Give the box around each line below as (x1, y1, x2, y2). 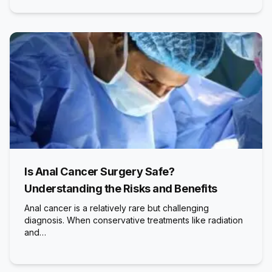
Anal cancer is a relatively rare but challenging (24, 203, 209, 213)
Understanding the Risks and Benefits (24, 182, 217, 195)
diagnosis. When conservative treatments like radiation (24, 215, 243, 225)
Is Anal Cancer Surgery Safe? (24, 165, 175, 178)
